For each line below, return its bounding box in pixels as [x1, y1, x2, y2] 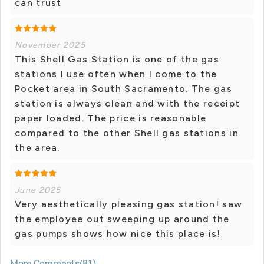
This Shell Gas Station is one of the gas [15, 54, 219, 65]
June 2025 [15, 185, 61, 196]
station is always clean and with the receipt [15, 98, 240, 110]
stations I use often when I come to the [15, 68, 217, 80]
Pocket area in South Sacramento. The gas [15, 83, 232, 95]
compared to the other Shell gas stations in [15, 127, 239, 139]
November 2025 [15, 40, 85, 51]
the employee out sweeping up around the [15, 213, 230, 225]
